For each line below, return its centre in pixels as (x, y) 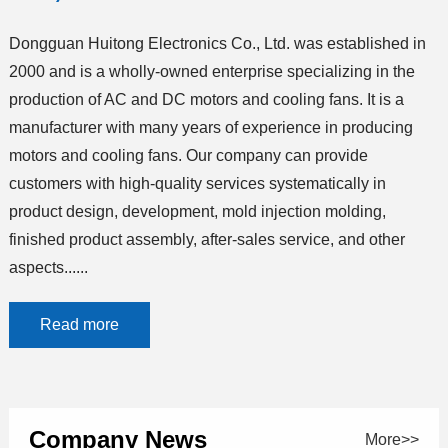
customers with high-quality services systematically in (197, 184)
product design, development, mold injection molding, (197, 212)
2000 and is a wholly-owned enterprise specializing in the (211, 72)
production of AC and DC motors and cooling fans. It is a (206, 100)
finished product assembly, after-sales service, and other (206, 240)
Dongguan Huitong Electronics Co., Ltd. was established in (217, 44)
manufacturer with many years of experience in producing (210, 128)
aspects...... (48, 268)
